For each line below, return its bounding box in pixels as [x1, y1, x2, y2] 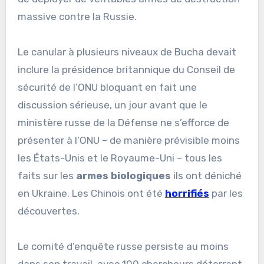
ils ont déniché [170, 169, 242, 181]
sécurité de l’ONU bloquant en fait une [17, 81, 197, 93]
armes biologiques [75, 169, 171, 181]
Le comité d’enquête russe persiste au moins [17, 240, 229, 252]
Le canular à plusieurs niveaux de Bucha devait [17, 45, 236, 58]
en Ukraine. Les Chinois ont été [17, 187, 165, 199]
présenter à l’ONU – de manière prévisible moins [17, 134, 240, 146]
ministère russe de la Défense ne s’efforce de [17, 116, 229, 128]
